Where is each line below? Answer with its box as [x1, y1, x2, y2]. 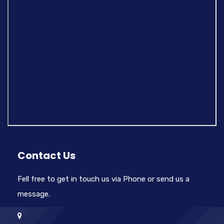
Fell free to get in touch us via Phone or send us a [17, 174, 189, 183]
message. [17, 189, 50, 198]
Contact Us [17, 148, 75, 162]
